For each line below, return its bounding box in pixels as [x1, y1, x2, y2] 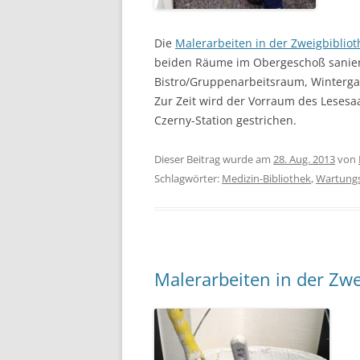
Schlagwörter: [154, 170, 222, 186]
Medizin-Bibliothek [222, 170, 311, 186]
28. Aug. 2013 [273, 151, 335, 166]
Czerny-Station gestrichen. [154, 112, 297, 128]
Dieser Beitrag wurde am [154, 151, 273, 166]
